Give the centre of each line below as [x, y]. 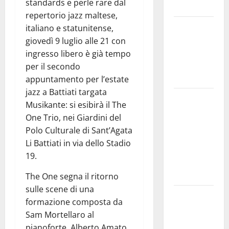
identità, [188, 52]
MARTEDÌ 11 [192, 124]
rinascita [188, 78]
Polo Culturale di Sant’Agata [79, 131]
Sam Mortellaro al [60, 215]
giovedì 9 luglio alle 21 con [76, 41]
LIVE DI [185, 150]
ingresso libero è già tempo [78, 54]
